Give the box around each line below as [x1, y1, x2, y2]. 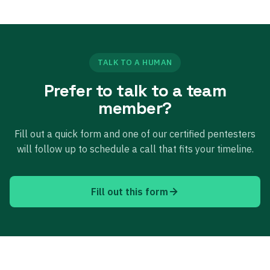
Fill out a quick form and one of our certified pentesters [14, 127, 256, 140]
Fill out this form [91, 185, 168, 198]
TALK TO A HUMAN [98, 57, 172, 67]
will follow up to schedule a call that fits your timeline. [16, 142, 254, 155]
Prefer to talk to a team [43, 79, 227, 101]
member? [98, 96, 172, 119]
